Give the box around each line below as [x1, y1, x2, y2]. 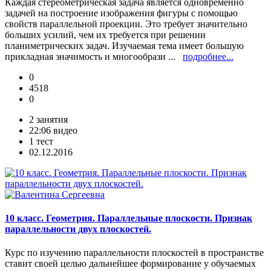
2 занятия [29, 114, 68, 125]
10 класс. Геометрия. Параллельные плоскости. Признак [5, 213, 252, 224]
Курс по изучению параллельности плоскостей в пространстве [5, 247, 264, 258]
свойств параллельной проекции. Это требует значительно [5, 18, 247, 29]
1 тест [29, 135, 53, 146]
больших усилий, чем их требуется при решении [5, 29, 206, 40]
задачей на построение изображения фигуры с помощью [5, 7, 238, 18]
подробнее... [183, 51, 233, 62]
